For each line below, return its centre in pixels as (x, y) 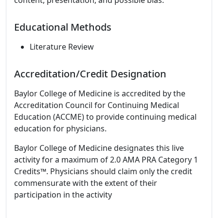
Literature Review (62, 47)
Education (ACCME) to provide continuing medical (105, 117)
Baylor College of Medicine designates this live (99, 148)
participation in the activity (63, 195)
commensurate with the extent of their (86, 183)
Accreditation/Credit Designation (90, 74)
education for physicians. (60, 128)
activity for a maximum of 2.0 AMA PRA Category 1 (106, 160)
